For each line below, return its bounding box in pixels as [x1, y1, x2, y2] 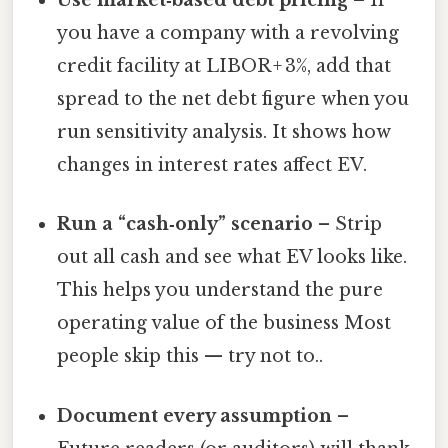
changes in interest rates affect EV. [57, 154, 368, 177]
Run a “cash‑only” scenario [57, 213, 314, 236]
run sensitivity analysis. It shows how [57, 121, 392, 144]
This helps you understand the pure [57, 279, 384, 302]
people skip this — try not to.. [57, 345, 324, 368]
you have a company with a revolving [57, 22, 400, 45]
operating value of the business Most [57, 312, 392, 335]
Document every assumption [57, 404, 333, 427]
